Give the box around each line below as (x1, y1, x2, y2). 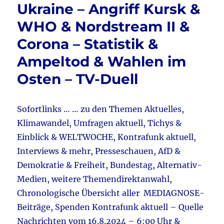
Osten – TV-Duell (17, 70, 138, 88)
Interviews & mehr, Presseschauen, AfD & (17, 146, 181, 156)
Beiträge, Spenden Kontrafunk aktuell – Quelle (17, 202, 204, 212)
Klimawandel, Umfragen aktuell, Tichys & (17, 118, 182, 128)
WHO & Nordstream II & (17, 18, 190, 35)
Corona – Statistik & (17, 35, 158, 53)
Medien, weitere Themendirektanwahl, (17, 174, 172, 184)
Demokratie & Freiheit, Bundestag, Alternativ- (17, 160, 202, 170)
